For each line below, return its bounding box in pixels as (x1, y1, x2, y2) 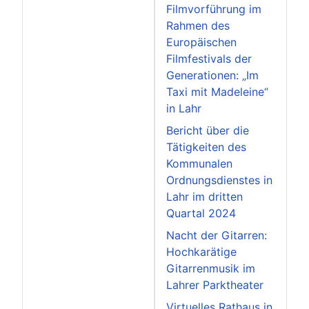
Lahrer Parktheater (166, 277, 263, 292)
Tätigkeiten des (166, 139, 246, 154)
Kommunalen (166, 156, 232, 170)
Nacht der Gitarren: (166, 228, 267, 242)
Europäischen (166, 34, 237, 49)
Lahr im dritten (166, 189, 243, 203)
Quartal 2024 (166, 206, 236, 220)
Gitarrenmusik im (166, 261, 255, 275)
